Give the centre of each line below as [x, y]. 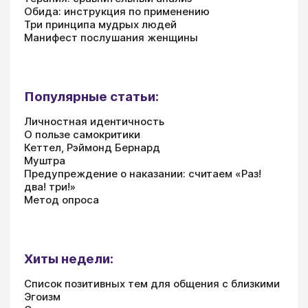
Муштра [45, 161]
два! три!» [50, 187]
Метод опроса [62, 200]
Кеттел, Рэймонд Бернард [92, 148]
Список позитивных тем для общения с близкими [152, 284]
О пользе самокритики [82, 135]
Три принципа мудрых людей [100, 25]
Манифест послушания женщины [111, 38]
